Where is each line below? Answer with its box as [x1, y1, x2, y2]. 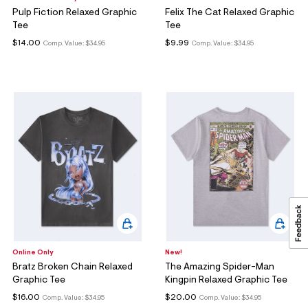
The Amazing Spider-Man [165, 263, 274, 273]
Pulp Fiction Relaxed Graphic [12, 8, 137, 19]
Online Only [12, 250, 54, 257]
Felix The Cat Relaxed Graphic [165, 8, 294, 19]
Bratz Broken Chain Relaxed [12, 263, 133, 273]
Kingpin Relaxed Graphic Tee [165, 276, 287, 286]
